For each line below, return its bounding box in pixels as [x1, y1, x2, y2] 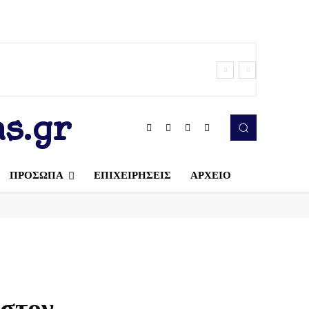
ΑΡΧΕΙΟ [190, 168, 231, 181]
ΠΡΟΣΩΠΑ [9, 168, 63, 181]
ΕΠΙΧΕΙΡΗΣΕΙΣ [93, 168, 171, 181]
